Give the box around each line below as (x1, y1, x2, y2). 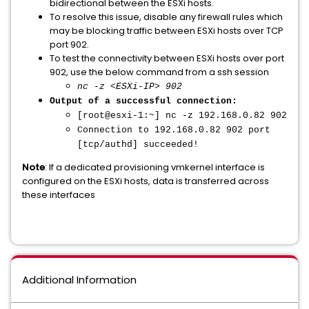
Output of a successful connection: (50, 96, 237, 106)
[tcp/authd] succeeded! (77, 139, 199, 150)
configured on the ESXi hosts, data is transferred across (22, 175, 269, 188)
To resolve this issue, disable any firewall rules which (50, 10, 283, 23)
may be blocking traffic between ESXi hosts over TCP (50, 24, 283, 37)
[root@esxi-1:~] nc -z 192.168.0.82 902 (77, 110, 287, 121)
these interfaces (22, 188, 95, 201)
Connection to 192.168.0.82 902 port (77, 125, 270, 135)
